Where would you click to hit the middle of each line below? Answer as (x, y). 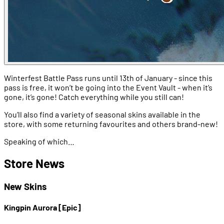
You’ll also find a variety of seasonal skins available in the (102, 114)
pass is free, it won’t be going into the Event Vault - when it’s (108, 87)
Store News (34, 163)
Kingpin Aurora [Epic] (42, 207)
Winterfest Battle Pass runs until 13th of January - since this (108, 78)
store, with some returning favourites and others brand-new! (111, 124)
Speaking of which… (39, 141)
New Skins (25, 186)
